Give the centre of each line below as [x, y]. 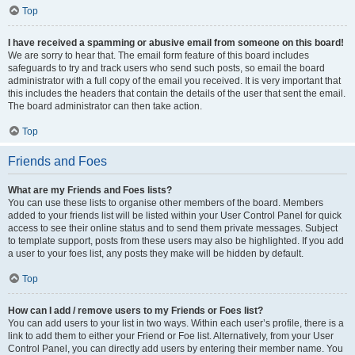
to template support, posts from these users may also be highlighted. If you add [176, 240]
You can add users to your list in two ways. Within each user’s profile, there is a [176, 323]
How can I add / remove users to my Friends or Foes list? [136, 310]
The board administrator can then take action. [105, 106]
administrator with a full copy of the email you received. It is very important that [174, 80]
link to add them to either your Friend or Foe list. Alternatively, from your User [171, 336]
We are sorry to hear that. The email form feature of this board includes [158, 55]
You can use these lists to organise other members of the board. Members [166, 202]
